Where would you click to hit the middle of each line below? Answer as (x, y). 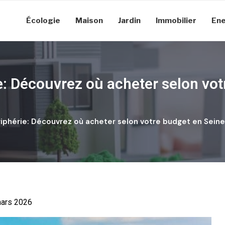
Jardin (129, 21)
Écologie (43, 21)
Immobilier (176, 21)
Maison (89, 21)
